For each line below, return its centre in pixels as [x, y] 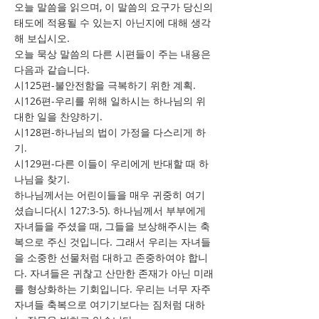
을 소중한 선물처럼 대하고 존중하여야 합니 [111, 257]
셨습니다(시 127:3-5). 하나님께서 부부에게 [110, 210]
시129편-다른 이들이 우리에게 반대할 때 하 [111, 163]
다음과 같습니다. [52, 69]
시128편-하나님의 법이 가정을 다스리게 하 [110, 132]
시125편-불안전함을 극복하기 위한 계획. [105, 85]
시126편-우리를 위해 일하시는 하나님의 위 [110, 101]
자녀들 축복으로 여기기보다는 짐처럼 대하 [110, 304]
